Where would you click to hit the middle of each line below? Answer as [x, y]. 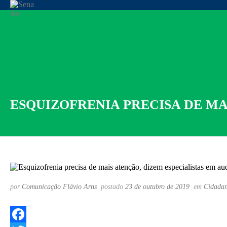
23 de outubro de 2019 [157, 187]
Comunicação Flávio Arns [59, 187]
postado [112, 187]
